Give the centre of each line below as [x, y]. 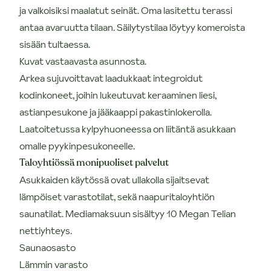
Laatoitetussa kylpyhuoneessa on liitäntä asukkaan [128, 129]
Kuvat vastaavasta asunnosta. [83, 61]
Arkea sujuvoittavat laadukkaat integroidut [111, 78]
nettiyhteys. [46, 230]
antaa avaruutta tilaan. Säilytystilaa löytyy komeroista [132, 27]
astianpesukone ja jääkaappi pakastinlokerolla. [116, 112]
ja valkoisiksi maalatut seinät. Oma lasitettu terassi [126, 10]
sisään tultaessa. [55, 44]
